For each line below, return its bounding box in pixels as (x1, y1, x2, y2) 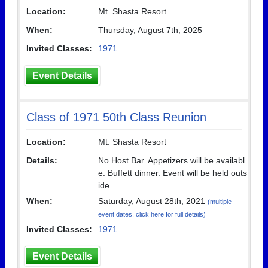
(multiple (208, 198, 232, 205)
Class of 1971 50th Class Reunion (26, 111, 206, 124)
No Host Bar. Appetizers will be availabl (98, 156, 245, 165)
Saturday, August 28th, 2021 (98, 196, 208, 206)
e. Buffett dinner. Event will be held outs (98, 168, 247, 178)
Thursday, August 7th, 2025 (98, 25, 202, 35)
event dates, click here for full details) (98, 211, 206, 218)
